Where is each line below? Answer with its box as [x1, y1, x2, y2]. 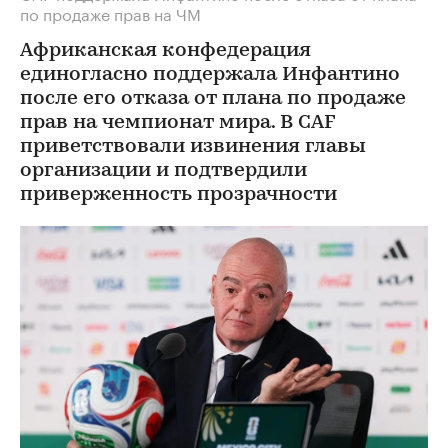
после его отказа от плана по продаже [20, 88, 406, 109]
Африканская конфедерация [20, 40, 311, 61]
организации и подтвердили [20, 160, 307, 181]
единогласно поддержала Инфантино [20, 64, 400, 85]
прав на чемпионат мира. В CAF [20, 112, 335, 133]
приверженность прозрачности [20, 184, 337, 205]
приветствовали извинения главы [20, 136, 366, 157]
